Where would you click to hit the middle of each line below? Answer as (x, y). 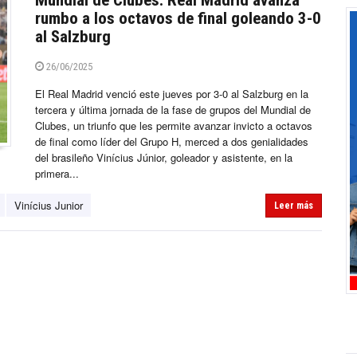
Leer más (294, 206)
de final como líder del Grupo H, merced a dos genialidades (172, 142)
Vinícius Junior (49, 206)
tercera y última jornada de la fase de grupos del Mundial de (173, 110)
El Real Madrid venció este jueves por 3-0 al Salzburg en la (172, 94)
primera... (57, 174)
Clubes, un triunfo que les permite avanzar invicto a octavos (174, 126)
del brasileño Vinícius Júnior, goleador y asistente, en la (164, 158)
